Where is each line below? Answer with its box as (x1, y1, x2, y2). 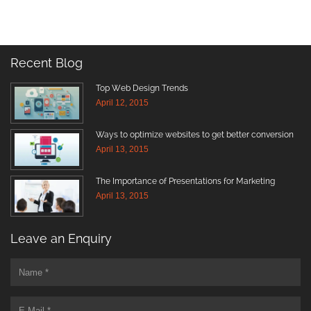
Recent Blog (10, 56, 83, 70)
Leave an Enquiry (10, 231, 112, 246)
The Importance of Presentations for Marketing (96, 176, 275, 186)
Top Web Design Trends (96, 83, 188, 93)
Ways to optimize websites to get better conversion (96, 130, 294, 140)
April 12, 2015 (96, 98, 149, 108)
